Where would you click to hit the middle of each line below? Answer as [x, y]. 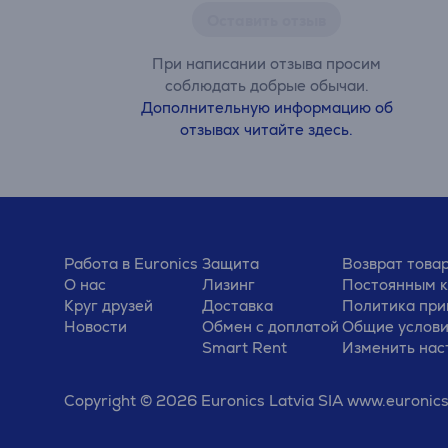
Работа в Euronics [131, 263]
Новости [95, 326]
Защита [230, 263]
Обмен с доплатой [270, 326]
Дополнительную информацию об [266, 107]
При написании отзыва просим [267, 63]
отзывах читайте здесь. [267, 129]
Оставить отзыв [267, 20]
